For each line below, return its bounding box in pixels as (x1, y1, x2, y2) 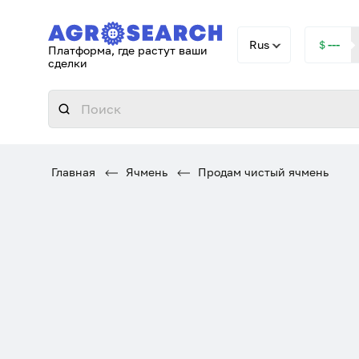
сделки (48, 56, 87, 70)
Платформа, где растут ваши (48, 43, 208, 57)
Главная (50, 165, 95, 179)
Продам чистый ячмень (194, 165, 329, 179)
